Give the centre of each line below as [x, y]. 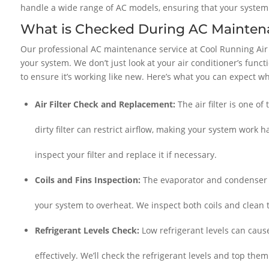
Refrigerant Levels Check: [87, 230]
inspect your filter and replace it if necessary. [126, 154]
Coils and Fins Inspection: [88, 180]
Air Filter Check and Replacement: [105, 104]
